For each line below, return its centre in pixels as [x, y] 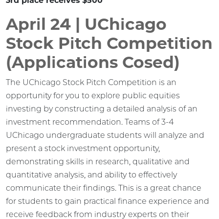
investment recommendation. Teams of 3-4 [90, 122]
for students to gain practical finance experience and [108, 201]
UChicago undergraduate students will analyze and [105, 135]
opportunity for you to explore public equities [93, 95]
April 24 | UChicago [86, 24]
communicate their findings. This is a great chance [104, 188]
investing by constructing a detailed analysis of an [102, 109]
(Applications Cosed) [93, 62]
